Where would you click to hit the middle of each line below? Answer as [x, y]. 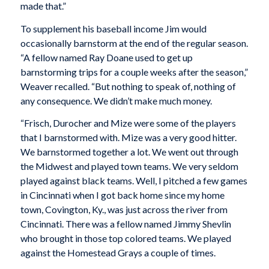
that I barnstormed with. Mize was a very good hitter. [128, 138]
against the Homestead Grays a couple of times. [118, 253]
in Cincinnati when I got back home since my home [122, 195]
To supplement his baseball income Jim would [113, 28]
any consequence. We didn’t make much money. [116, 100]
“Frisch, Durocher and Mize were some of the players [128, 123]
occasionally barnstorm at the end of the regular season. [134, 43]
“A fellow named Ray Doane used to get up [106, 57]
